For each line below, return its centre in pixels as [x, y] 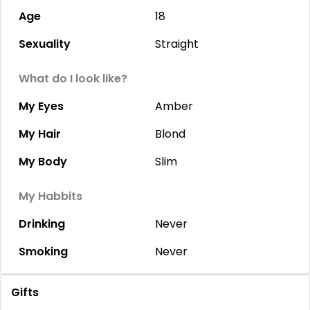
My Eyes [41, 106]
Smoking [43, 252]
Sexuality [45, 44]
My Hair [40, 134]
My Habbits [51, 196]
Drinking [42, 224]
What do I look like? [73, 79]
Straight [177, 44]
